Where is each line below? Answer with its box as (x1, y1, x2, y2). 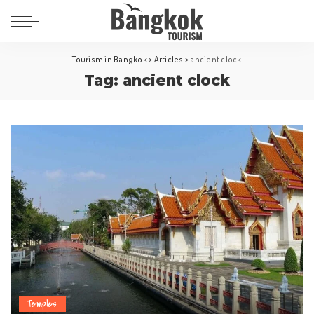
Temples (27, 297, 57, 311)
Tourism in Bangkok (72, 54, 147, 64)
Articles (153, 54, 184, 64)
